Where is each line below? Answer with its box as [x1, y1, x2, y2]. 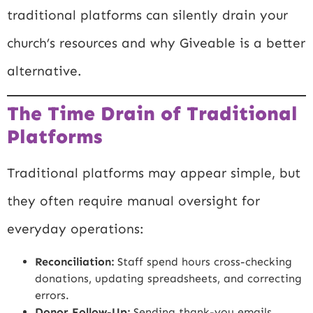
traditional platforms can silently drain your [7, 6, 288, 23]
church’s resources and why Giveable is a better [7, 34, 305, 51]
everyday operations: [7, 221, 144, 238]
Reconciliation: [35, 254, 114, 268]
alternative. [7, 62, 82, 79]
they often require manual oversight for [7, 193, 260, 210]
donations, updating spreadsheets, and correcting [35, 271, 302, 285]
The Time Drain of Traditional [7, 102, 298, 126]
